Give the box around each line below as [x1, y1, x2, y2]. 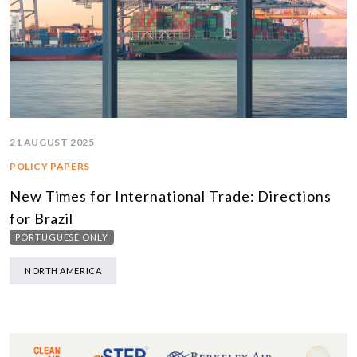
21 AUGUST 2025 [10, 136, 95, 149]
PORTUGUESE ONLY [15, 232, 108, 243]
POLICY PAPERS [10, 160, 90, 173]
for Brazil [10, 210, 74, 228]
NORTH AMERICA [25, 265, 102, 277]
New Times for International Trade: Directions [10, 187, 331, 206]
